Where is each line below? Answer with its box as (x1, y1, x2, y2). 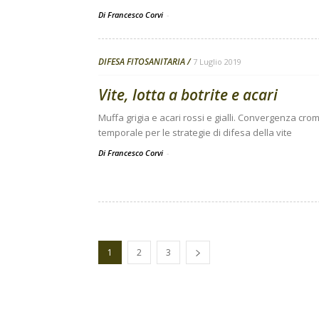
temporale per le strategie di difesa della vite (98, 126, 292, 139)
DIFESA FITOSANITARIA (98, 56, 185, 68)
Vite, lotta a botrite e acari (98, 85, 278, 105)
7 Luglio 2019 (193, 56, 241, 67)
